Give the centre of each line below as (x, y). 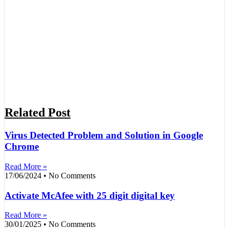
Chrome (22, 147)
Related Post (38, 113)
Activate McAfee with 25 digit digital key (90, 195)
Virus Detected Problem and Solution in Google (104, 135)
